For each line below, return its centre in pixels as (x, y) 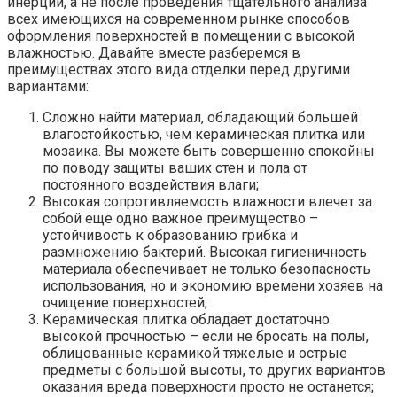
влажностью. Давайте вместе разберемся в (154, 52)
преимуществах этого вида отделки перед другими (179, 69)
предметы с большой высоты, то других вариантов (214, 370)
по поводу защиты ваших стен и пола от (175, 167)
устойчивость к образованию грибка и (170, 235)
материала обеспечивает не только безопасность (206, 269)
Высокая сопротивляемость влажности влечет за (207, 201)
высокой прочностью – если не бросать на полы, (206, 336)
